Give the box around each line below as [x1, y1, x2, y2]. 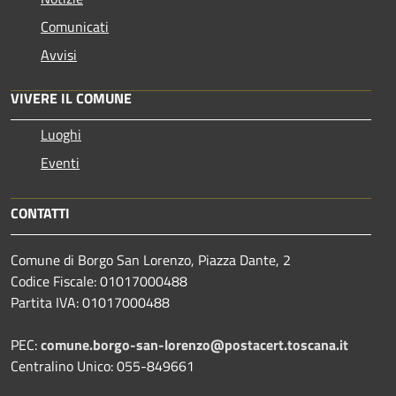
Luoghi [41, 123, 81, 145]
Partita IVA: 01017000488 [11, 291, 170, 313]
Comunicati [41, 15, 109, 37]
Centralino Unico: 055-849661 [11, 354, 194, 377]
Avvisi [41, 43, 77, 65]
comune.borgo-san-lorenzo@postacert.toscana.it [41, 333, 348, 355]
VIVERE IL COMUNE [11, 87, 132, 109]
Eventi [41, 151, 80, 173]
